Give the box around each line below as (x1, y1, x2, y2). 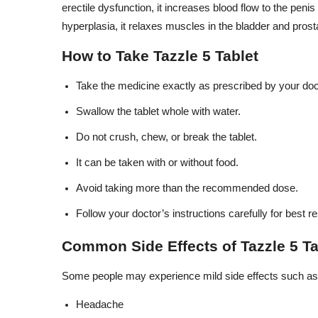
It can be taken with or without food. (76, 157, 238, 168)
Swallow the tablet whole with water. (76, 106, 241, 117)
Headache (76, 299, 124, 310)
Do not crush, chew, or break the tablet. (76, 131, 257, 143)
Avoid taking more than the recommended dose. (76, 182, 298, 194)
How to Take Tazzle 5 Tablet (62, 48, 258, 65)
